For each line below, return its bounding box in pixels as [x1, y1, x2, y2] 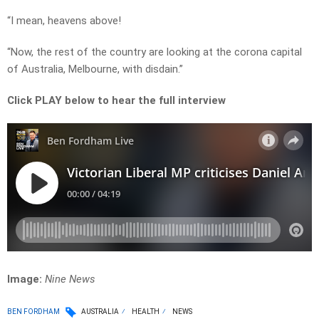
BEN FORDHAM [7, 307, 60, 315]
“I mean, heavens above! [7, 14, 121, 28]
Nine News [45, 273, 95, 286]
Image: [7, 273, 42, 286]
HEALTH [132, 308, 159, 316]
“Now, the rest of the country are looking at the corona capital [7, 46, 302, 59]
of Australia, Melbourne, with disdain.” [7, 63, 183, 76]
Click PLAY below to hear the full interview [7, 94, 226, 108]
